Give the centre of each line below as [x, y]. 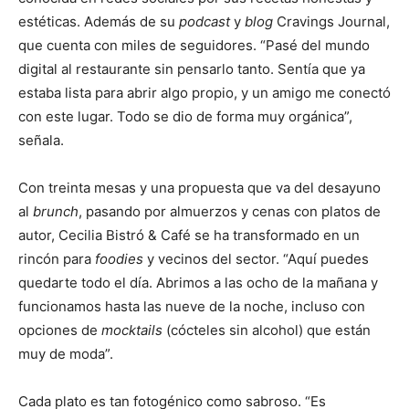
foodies [119, 259]
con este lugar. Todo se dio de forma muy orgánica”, [185, 116]
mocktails [132, 330]
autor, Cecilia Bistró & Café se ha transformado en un [189, 235]
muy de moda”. [66, 354]
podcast [204, 21]
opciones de [60, 330]
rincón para [57, 259]
